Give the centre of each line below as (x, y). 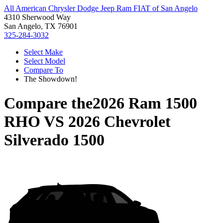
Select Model (45, 61)
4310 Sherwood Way (37, 17)
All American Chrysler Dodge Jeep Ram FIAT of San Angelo (101, 8)
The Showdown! (51, 79)
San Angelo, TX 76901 (41, 26)
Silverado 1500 (54, 140)
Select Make (43, 52)
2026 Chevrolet (119, 122)
